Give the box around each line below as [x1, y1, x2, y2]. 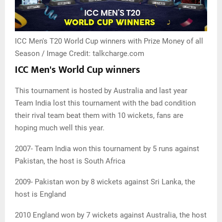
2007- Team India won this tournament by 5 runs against [15, 144, 199, 154]
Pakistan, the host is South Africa [15, 157, 125, 166]
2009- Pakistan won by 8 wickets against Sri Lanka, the [15, 177, 195, 187]
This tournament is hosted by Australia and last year [15, 86, 187, 96]
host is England [15, 190, 66, 199]
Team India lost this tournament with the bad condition [15, 99, 196, 108]
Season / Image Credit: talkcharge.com [15, 49, 144, 58]
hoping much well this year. [15, 123, 105, 133]
